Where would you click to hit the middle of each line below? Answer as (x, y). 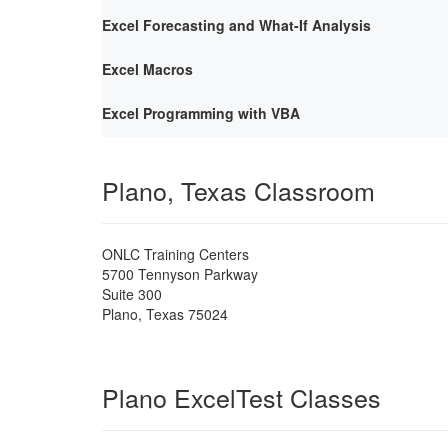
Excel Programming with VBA (201, 112)
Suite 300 (132, 293)
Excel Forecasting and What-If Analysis (236, 24)
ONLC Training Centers (175, 253)
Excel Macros (147, 68)
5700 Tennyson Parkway (180, 273)
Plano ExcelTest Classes (241, 396)
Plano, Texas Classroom (238, 189)
